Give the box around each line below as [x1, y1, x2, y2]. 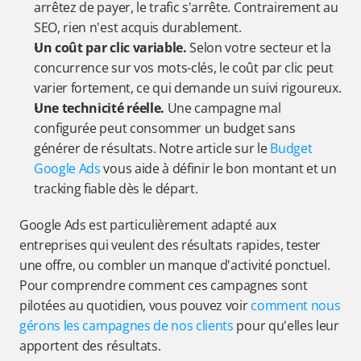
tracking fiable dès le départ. [34, 180, 198, 197]
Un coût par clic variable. [34, 39, 187, 56]
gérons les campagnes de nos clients [19, 317, 234, 334]
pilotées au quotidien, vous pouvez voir [19, 297, 251, 314]
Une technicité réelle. [34, 99, 164, 117]
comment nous [251, 297, 341, 314]
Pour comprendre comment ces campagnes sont [19, 276, 308, 294]
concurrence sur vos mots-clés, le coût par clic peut [34, 59, 334, 77]
